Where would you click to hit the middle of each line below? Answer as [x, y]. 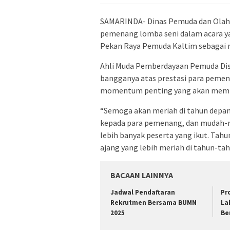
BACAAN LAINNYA [142, 175]
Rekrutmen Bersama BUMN [154, 203]
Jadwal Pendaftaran [143, 193]
